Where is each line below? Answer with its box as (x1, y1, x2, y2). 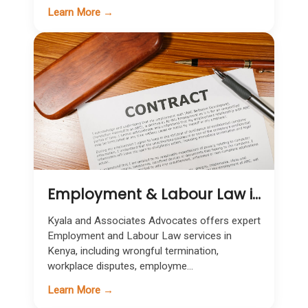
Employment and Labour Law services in (47, 230, 232, 242)
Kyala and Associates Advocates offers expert (47, 214, 261, 227)
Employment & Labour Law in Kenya (252, 184, 261, 204)
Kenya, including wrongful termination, (47, 245, 219, 257)
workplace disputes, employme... (47, 260, 193, 272)
